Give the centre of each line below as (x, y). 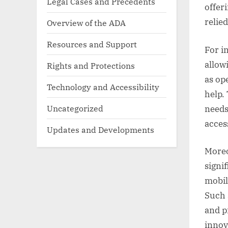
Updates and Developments (101, 129)
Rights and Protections (91, 65)
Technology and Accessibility (103, 87)
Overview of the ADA (86, 22)
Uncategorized (75, 108)
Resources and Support (92, 44)
